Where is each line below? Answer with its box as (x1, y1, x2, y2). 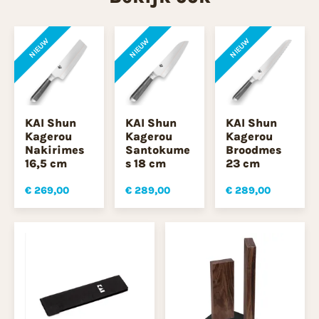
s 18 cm (125, 156, 166, 170)
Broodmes (226, 142, 281, 157)
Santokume (125, 142, 190, 157)
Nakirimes (25, 142, 84, 157)
